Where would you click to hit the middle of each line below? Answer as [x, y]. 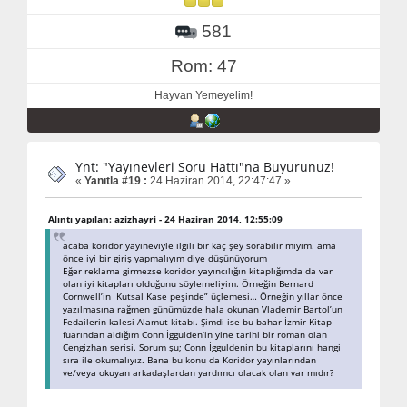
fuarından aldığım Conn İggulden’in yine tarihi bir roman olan [195, 334]
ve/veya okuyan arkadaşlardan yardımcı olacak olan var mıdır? [198, 372]
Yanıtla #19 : [116, 181]
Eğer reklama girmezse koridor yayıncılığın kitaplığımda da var [198, 270]
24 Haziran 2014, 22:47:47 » [219, 181]
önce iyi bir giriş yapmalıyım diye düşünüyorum [165, 258]
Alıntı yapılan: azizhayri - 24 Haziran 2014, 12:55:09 [165, 218]
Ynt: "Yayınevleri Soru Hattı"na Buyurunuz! [205, 167]
